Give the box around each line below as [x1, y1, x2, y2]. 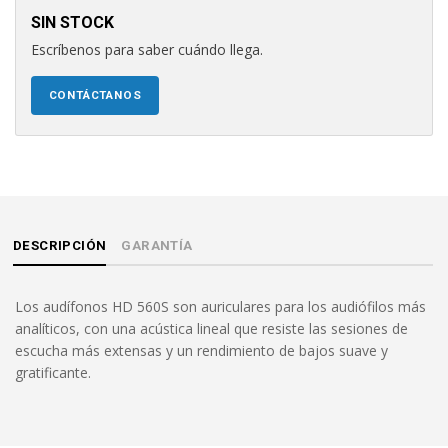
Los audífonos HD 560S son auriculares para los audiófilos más [15, 297, 426, 316]
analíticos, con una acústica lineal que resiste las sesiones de [15, 319, 408, 338]
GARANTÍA [121, 238, 193, 253]
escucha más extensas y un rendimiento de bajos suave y [15, 341, 388, 360]
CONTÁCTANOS [48, 88, 142, 102]
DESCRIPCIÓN [13, 238, 107, 253]
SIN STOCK [31, 13, 114, 32]
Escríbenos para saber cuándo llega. [31, 40, 263, 59]
